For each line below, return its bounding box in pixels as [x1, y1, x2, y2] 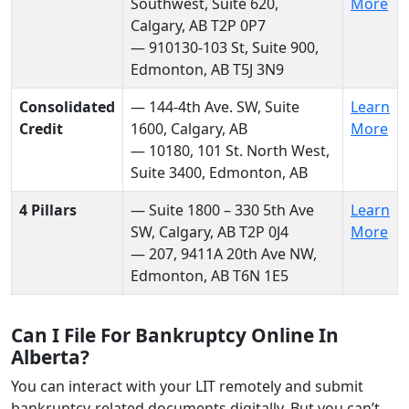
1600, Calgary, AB [131, 118, 247, 139]
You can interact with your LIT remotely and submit [11, 375, 363, 396]
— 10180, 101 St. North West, [131, 140, 330, 161]
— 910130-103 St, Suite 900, [131, 37, 319, 58]
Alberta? [11, 343, 89, 370]
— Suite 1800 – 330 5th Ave [131, 199, 314, 220]
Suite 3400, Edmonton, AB [131, 162, 308, 183]
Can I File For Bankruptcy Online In [11, 321, 339, 348]
